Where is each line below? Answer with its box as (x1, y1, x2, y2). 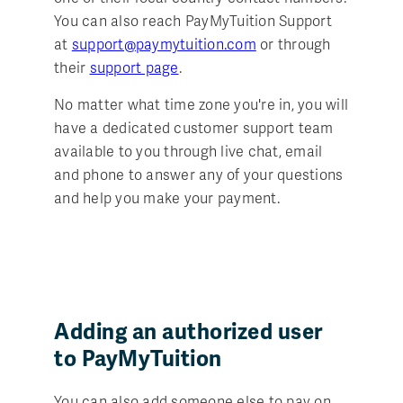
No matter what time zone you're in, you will (54, 95, 348, 114)
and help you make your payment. (54, 189, 280, 208)
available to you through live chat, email (54, 142, 323, 161)
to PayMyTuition (54, 345, 222, 372)
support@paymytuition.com (71, 35, 256, 54)
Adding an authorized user (54, 318, 323, 345)
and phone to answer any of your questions (54, 166, 344, 184)
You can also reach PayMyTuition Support (54, 12, 332, 31)
